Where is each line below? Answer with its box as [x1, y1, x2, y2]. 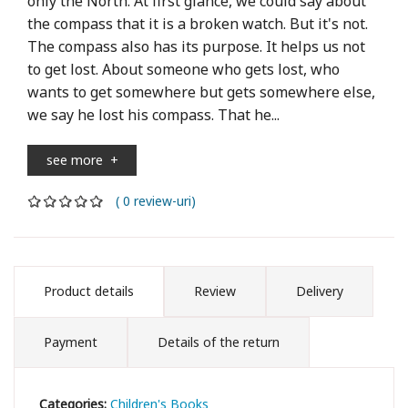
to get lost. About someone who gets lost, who [27, 58, 340, 79]
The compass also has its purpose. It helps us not [27, 36, 365, 56]
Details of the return [158, 332, 280, 351]
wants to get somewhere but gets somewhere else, [27, 81, 375, 102]
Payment [44, 332, 97, 351]
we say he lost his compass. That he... [27, 104, 280, 125]
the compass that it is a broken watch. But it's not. [27, 13, 368, 34]
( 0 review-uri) [105, 191, 196, 209]
